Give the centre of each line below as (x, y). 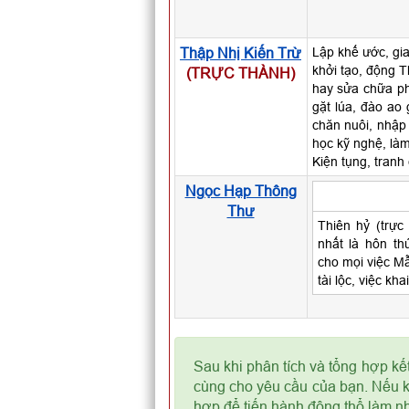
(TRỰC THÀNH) (241, 73)
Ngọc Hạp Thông (241, 191)
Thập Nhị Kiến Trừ (241, 53)
